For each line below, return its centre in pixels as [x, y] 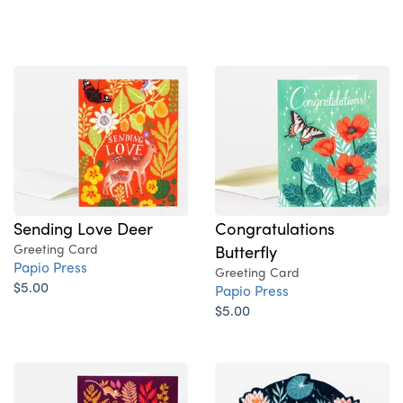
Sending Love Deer [83, 228]
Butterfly [246, 251]
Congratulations [275, 228]
